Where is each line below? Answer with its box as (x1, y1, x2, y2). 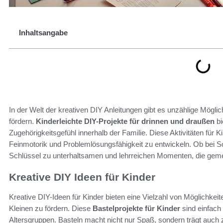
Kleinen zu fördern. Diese (9, 204, 93, 213)
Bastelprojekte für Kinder (93, 204, 180, 213)
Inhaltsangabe (19, 28, 68, 37)
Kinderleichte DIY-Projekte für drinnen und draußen (36, 117, 215, 125)
